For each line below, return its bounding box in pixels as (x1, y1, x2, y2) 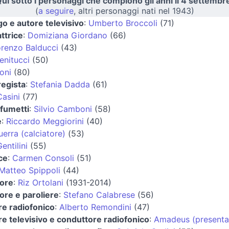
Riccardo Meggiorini (6, 116, 84, 126)
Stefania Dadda (30, 79, 90, 89)
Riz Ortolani (18, 177, 63, 188)
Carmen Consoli (12, 152, 74, 163)
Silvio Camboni (34, 103, 92, 114)
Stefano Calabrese (63, 189, 135, 200)
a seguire (38, 5, 74, 16)
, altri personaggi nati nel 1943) (73, 5, 194, 16)
